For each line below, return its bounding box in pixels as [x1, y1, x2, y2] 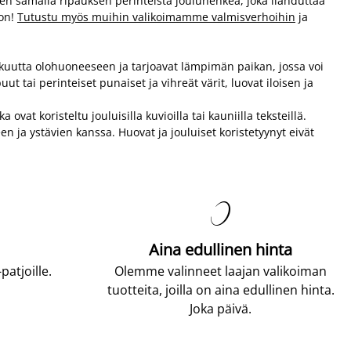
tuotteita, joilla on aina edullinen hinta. [107, 281, 335, 299]
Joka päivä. [190, 300, 251, 317]
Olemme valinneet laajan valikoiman [114, 262, 327, 280]
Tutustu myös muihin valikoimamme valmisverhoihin [17, 9, 295, 24]
